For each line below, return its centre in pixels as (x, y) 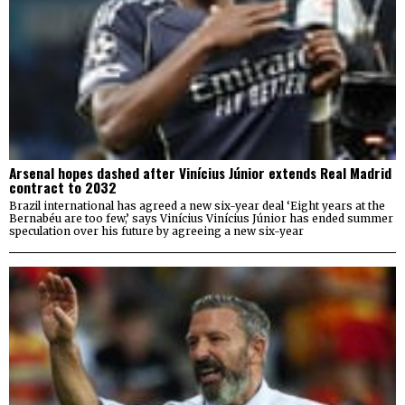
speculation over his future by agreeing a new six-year (156, 231)
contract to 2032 (63, 187)
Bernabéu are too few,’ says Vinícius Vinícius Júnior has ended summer (201, 218)
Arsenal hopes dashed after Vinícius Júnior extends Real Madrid (200, 172)
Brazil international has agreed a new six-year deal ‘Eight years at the (197, 205)
